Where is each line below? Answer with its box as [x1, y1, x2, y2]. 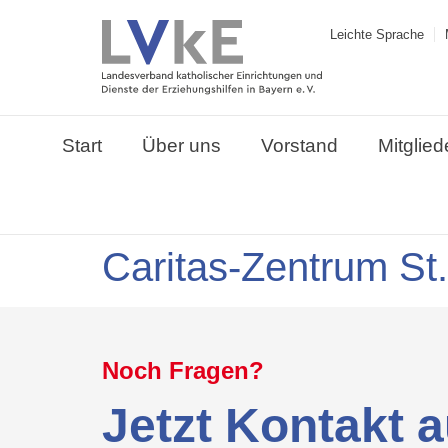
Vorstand [260, 135, 338, 157]
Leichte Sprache [330, 27, 424, 42]
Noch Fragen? [102, 357, 264, 385]
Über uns [141, 135, 221, 157]
